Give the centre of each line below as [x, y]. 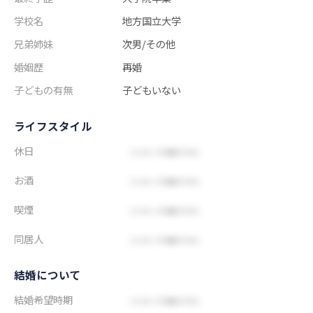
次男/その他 [149, 43]
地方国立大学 [152, 20]
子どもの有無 [43, 89]
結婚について [48, 274]
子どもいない [152, 89]
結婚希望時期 [43, 299]
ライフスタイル [53, 125]
